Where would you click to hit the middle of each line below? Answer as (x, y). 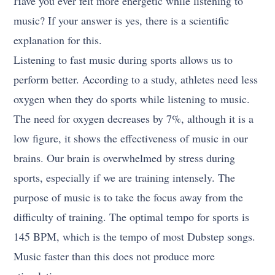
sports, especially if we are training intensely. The (125, 178)
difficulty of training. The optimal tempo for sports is (132, 217)
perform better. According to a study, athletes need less (136, 79)
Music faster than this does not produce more (114, 256)
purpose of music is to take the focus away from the (129, 197)
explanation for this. (58, 40)
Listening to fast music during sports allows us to (123, 60)
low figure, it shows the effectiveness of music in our (131, 138)
